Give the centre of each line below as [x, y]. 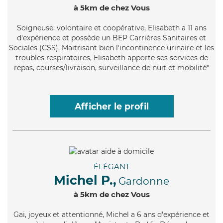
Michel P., [85, 180]
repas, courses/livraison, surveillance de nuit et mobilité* [111, 67]
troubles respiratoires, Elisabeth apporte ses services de [111, 57]
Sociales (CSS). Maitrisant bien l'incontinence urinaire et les [111, 48]
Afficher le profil [111, 106]
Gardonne [144, 181]
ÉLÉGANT [111, 166]
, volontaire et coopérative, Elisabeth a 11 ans [130, 28]
